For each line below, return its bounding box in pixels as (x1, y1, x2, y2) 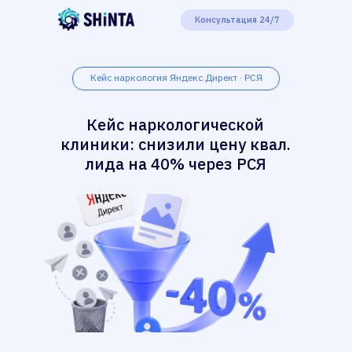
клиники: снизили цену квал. (60, 134, 291, 155)
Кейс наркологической (86, 114, 264, 135)
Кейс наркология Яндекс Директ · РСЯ (90, 71, 262, 83)
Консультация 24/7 (195, 14, 280, 25)
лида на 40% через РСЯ (84, 153, 266, 174)
